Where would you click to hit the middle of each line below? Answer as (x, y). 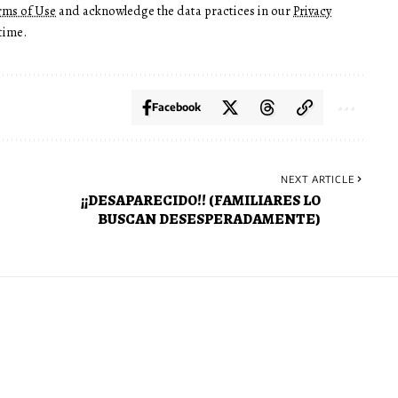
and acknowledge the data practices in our (175, 11)
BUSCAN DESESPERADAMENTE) (209, 219)
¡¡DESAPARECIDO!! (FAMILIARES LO (200, 201)
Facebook (176, 107)
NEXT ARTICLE (317, 179)
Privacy (312, 11)
